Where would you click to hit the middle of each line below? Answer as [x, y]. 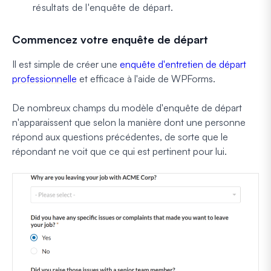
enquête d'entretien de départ [183, 64]
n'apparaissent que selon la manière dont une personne [129, 122]
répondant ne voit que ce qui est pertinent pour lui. [119, 151]
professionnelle [44, 78]
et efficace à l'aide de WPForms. [146, 78]
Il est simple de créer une [66, 64]
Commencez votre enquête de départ [110, 39]
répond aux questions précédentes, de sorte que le [120, 136]
